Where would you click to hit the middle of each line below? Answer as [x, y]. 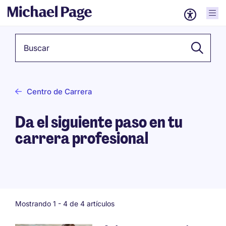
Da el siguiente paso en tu [99, 122]
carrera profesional [82, 138]
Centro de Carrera [59, 92]
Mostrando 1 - [39, 204]
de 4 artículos [91, 204]
